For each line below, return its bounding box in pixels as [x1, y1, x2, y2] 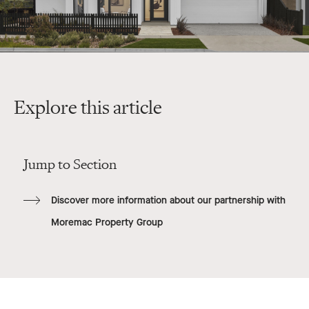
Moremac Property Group [50, 216, 163, 230]
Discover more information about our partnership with [50, 194, 286, 208]
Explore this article [14, 96, 162, 120]
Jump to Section [23, 156, 117, 175]
